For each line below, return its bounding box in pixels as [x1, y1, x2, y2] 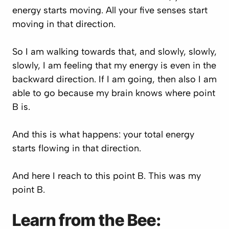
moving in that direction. [12, 18, 116, 30]
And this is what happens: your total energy [12, 129, 194, 140]
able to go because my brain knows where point [12, 87, 215, 99]
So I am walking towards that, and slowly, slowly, [12, 46, 217, 57]
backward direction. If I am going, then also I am [12, 74, 217, 85]
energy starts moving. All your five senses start [12, 5, 208, 16]
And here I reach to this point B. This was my [12, 170, 201, 181]
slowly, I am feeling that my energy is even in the [12, 60, 216, 71]
